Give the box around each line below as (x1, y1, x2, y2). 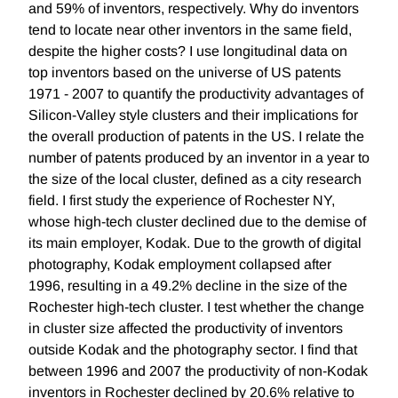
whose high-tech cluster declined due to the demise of (28, 214, 366, 230)
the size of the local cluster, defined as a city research (28, 171, 362, 187)
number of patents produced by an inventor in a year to (28, 150, 370, 166)
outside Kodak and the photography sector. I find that (28, 342, 357, 358)
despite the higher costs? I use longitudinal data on (28, 44, 347, 60)
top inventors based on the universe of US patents (28, 65, 341, 81)
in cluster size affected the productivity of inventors (28, 321, 343, 337)
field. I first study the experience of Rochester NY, (28, 193, 335, 209)
